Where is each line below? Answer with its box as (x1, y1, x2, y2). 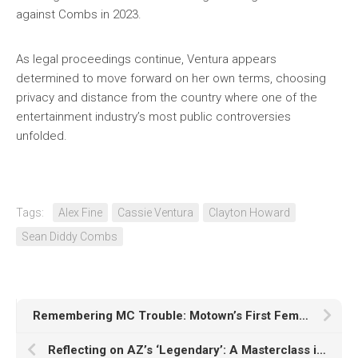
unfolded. (16, 128, 67, 143)
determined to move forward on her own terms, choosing (16, 70, 326, 86)
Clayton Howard (209, 205, 290, 219)
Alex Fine (58, 205, 102, 219)
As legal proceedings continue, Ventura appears (16, 51, 276, 66)
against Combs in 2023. (16, 6, 141, 22)
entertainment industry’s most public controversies (16, 109, 291, 124)
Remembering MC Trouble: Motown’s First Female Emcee (299, 308, 308, 323)
